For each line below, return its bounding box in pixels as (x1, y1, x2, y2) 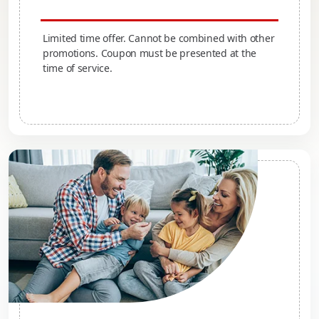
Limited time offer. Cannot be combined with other (43, 31, 275, 45)
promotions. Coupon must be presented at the (43, 46, 256, 60)
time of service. (43, 61, 113, 75)
